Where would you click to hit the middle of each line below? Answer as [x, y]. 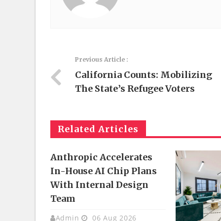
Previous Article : [102, 59]
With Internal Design [99, 185]
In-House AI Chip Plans [104, 171]
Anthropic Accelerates [101, 157]
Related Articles [98, 129]
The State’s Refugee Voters [135, 89]
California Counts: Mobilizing [144, 75]
